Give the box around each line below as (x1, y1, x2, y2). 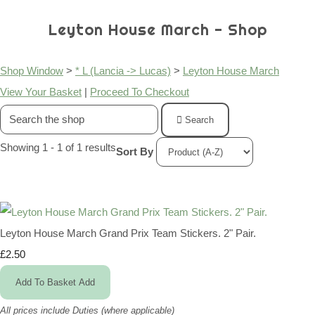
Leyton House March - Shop (48, 20, 267, 40)
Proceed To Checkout (90, 86, 189, 98)
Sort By (116, 145, 153, 157)
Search (185, 115, 214, 126)
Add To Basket (15, 277, 76, 288)
